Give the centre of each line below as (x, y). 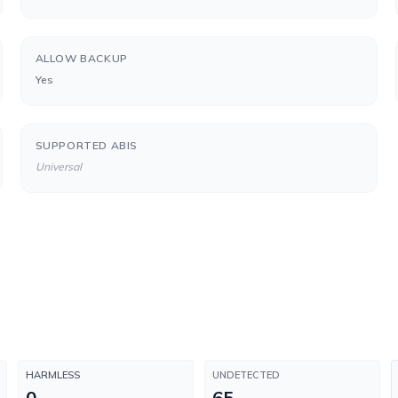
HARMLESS (53, 375)
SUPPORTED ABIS (87, 145)
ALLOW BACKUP (81, 58)
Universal (58, 167)
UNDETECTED (246, 375)
